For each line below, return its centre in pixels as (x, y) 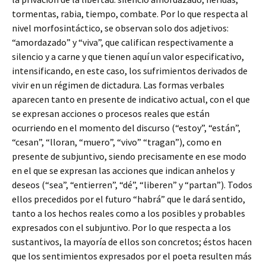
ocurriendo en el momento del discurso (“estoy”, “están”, (126, 128)
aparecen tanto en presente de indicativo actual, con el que (131, 99)
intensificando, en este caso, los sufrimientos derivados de (130, 71)
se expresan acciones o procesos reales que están (111, 113)
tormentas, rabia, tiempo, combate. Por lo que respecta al (130, 14)
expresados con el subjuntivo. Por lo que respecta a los (121, 227)
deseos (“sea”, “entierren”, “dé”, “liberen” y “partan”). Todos (132, 185)
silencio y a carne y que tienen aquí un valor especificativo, (128, 56)
